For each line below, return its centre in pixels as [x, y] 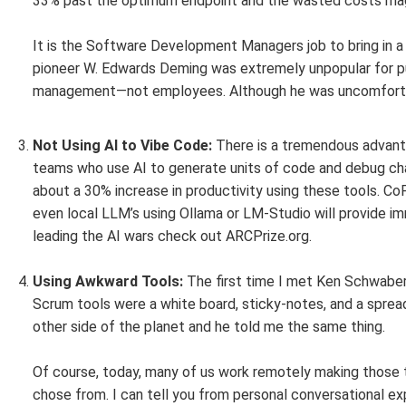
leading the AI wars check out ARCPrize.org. [172, 236]
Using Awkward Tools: [108, 281]
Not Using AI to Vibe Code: [124, 145]
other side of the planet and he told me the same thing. [209, 327]
